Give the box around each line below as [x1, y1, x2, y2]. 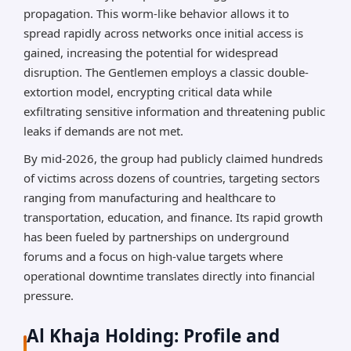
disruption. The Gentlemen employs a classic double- [24, 64, 309, 81]
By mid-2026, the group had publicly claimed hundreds [24, 150, 323, 167]
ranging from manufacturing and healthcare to [24, 190, 276, 206]
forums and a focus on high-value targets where [24, 248, 283, 265]
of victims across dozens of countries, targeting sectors [24, 170, 320, 186]
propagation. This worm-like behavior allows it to [24, 5, 289, 22]
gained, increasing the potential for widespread [24, 45, 278, 61]
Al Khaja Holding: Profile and [27, 324, 280, 349]
